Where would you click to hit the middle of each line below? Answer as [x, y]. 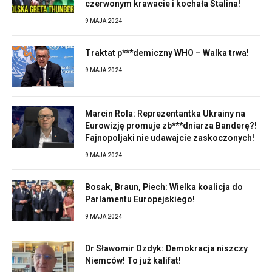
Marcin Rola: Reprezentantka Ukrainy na [165, 113]
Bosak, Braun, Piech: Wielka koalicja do [164, 187]
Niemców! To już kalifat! [133, 260]
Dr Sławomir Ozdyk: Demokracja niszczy [166, 248]
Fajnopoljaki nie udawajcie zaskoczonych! [170, 138]
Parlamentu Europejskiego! [140, 199]
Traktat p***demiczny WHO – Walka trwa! [167, 53]
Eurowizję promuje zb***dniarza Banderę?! [171, 125]
